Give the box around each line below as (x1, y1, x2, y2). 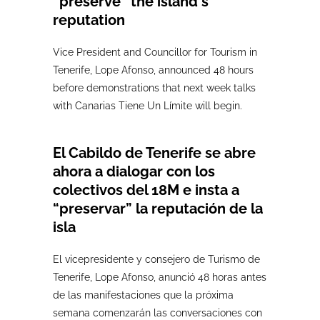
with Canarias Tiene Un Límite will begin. (53, 100, 242, 111)
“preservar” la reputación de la (53, 200, 263, 217)
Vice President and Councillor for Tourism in (53, 46, 257, 58)
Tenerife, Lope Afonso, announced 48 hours (53, 64, 254, 76)
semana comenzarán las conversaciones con (53, 307, 262, 319)
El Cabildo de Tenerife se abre (53, 144, 256, 161)
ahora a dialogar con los (53, 163, 215, 180)
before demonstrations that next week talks (53, 82, 256, 94)
